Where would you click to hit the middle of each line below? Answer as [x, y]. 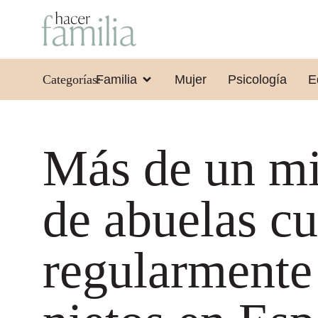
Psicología [257, 79]
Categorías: [72, 79]
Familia [116, 79]
